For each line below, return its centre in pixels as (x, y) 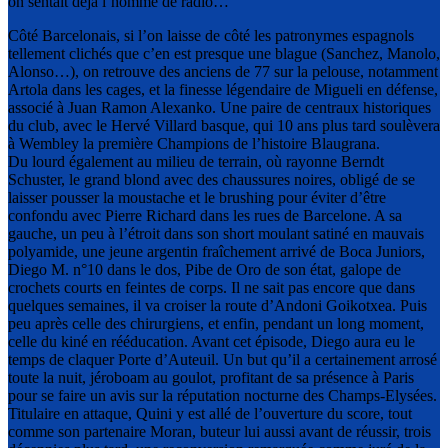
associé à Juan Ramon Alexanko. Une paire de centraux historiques (219, 107)
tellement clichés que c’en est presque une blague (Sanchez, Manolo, (224, 53)
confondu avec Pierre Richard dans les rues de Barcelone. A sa (205, 215)
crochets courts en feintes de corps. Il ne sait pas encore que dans (211, 287)
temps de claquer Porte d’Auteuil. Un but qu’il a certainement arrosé (222, 359)
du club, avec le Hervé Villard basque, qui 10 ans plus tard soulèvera (224, 125)
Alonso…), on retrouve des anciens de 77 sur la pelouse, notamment (223, 71)
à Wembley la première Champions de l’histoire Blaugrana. (194, 143)
